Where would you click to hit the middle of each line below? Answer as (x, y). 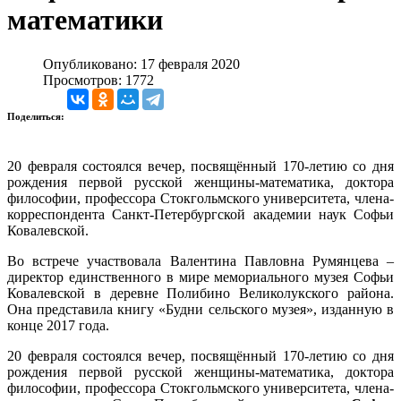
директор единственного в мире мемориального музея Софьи (200, 277)
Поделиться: (37, 116)
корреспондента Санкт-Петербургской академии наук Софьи (200, 214)
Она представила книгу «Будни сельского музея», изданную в (200, 309)
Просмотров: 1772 (98, 80)
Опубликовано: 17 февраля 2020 (141, 64)
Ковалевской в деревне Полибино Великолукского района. (200, 293)
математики (85, 20)
